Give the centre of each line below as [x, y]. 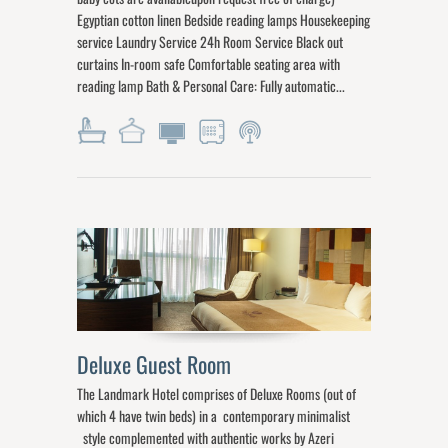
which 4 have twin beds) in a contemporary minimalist [214, 415]
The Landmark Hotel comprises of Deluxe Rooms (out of [217, 393]
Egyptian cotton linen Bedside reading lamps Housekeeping [224, 19]
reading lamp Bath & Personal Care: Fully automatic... [211, 85]
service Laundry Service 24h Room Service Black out [210, 41]
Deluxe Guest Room [157, 363]
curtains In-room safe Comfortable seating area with [209, 63]
